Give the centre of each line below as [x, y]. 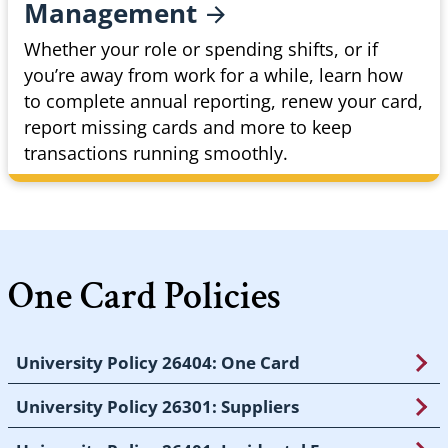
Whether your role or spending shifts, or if [201, 49]
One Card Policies [144, 297]
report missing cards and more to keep [188, 127]
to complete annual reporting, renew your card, [223, 101]
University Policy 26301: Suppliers [157, 407]
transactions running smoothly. [156, 153]
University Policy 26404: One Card [158, 363]
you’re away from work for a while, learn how [213, 75]
